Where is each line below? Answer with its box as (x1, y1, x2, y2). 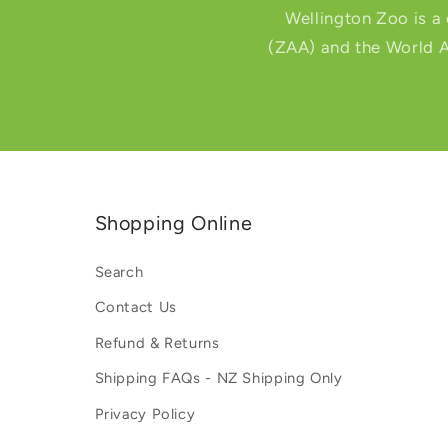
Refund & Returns (94, 333, 220, 352)
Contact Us (94, 298, 177, 317)
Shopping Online (94, 210, 253, 235)
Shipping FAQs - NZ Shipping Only (94, 369, 343, 388)
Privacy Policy (94, 404, 196, 423)
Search (94, 262, 144, 281)
